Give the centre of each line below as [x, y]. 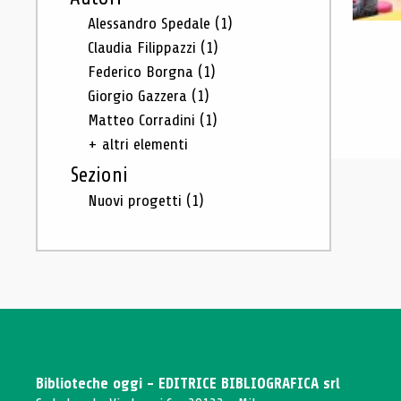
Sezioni [99, 175]
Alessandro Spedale [151, 23]
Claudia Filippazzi [144, 47]
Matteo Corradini [144, 120]
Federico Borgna [143, 72]
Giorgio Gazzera [140, 96]
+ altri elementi [138, 144]
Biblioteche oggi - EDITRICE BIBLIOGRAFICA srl [188, 384]
